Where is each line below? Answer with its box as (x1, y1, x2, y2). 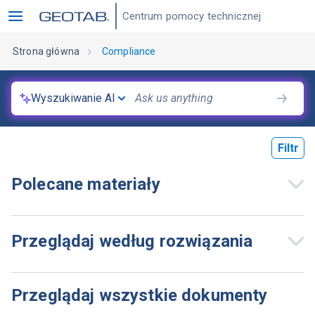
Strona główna (13, 46, 79, 57)
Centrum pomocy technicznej (122, 10, 262, 22)
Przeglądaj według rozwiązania (11, 231, 253, 251)
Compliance (101, 46, 156, 57)
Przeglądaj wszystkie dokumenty (11, 285, 268, 305)
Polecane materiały (11, 174, 160, 194)
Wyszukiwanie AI (31, 91, 115, 105)
